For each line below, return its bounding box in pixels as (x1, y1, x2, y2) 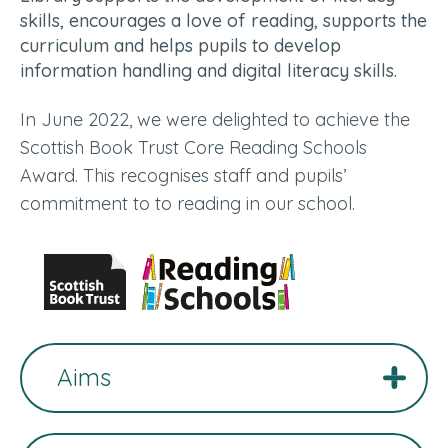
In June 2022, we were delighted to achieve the (20, 107, 410, 131)
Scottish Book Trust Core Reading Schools (20, 135, 367, 159)
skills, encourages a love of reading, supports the (20, 9, 427, 33)
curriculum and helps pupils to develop (20, 34, 341, 58)
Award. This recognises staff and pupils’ (20, 163, 346, 187)
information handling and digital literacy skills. (20, 59, 397, 83)
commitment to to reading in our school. (20, 191, 355, 215)
